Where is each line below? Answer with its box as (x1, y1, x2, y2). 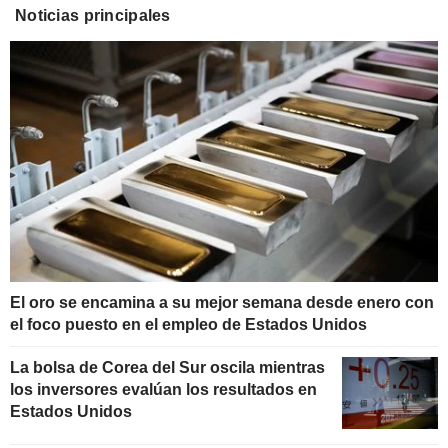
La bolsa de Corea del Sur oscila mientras (10, 358, 325, 376)
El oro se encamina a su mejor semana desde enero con (10, 293, 434, 311)
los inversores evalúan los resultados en (10, 380, 317, 398)
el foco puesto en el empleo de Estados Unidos (10, 315, 367, 333)
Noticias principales (15, 7, 171, 25)
